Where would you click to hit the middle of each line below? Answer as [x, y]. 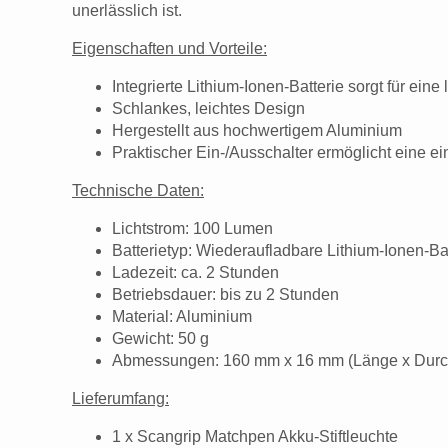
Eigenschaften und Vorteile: [169, 49]
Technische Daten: [138, 191]
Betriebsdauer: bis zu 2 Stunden [225, 295]
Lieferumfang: [120, 399]
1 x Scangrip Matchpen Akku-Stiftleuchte [255, 437]
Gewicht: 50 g [160, 339]
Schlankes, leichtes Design [208, 109]
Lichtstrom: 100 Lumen [192, 229]
